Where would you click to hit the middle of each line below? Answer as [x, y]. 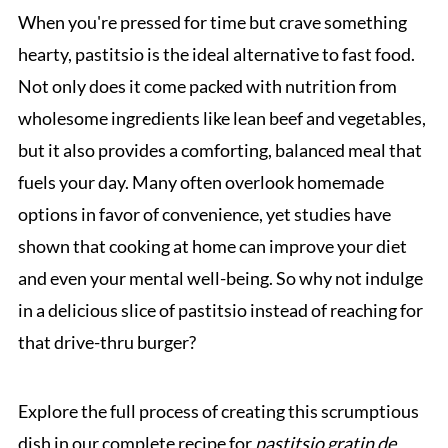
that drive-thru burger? [106, 342]
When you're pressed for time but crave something [212, 22]
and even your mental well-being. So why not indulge [220, 278]
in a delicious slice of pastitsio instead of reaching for [220, 310]
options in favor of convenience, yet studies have [204, 214]
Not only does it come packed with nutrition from [207, 86]
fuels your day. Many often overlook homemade [200, 182]
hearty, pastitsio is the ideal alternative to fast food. [216, 54]
